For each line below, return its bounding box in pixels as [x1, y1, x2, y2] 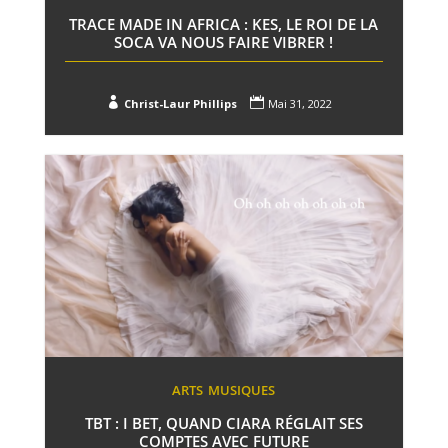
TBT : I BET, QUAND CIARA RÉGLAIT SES [84, 412, 363, 433]
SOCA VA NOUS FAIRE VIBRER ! [114, 32, 334, 53]
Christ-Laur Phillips [123, 96, 237, 112]
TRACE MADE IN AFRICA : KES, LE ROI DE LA [69, 14, 379, 35]
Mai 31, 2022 [267, 96, 332, 112]
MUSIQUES [208, 380, 276, 399]
